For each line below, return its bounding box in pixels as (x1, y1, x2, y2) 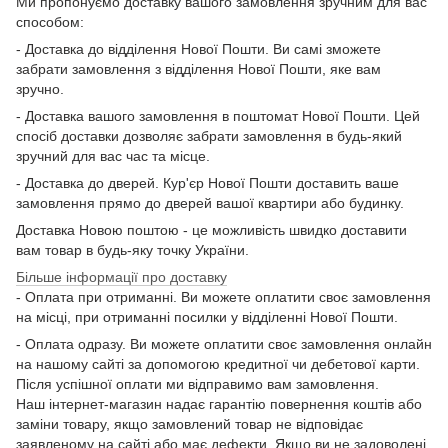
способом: (16, 14, 84, 31)
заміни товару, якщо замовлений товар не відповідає (16, 416, 363, 433)
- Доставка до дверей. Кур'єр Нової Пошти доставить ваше (16, 175, 399, 192)
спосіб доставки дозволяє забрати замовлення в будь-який (16, 128, 402, 145)
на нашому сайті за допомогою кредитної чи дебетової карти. (16, 356, 420, 373)
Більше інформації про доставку (16, 269, 227, 286)
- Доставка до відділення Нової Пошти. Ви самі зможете (16, 41, 381, 58)
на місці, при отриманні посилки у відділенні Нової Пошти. (16, 309, 398, 326)
